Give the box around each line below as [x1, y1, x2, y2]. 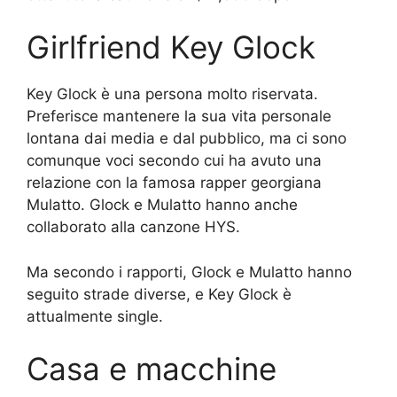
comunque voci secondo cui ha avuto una [27, 152, 322, 169]
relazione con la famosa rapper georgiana [27, 174, 322, 191]
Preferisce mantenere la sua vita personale [27, 107, 331, 125]
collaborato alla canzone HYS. [27, 218, 240, 236]
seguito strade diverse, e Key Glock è [27, 284, 292, 303]
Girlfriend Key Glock [27, 28, 315, 66]
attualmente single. [27, 307, 163, 325]
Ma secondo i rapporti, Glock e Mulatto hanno [27, 262, 352, 281]
